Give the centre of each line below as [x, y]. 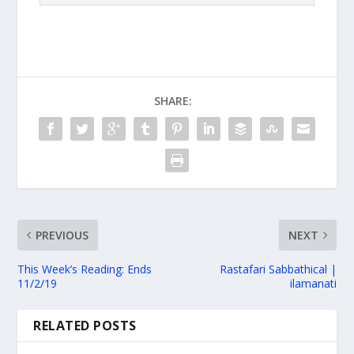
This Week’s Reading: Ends [85, 269]
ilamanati [313, 283]
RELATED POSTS [85, 325]
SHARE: [173, 100]
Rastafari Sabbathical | [278, 269]
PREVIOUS [62, 235]
